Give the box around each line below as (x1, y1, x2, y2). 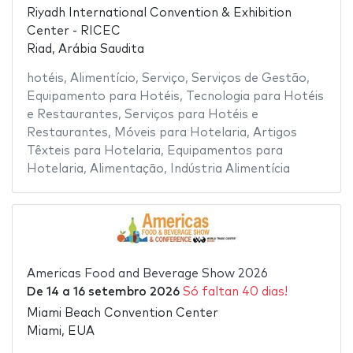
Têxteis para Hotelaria (26, 145, 161, 158)
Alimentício (69, 72, 136, 85)
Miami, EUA (26, 325, 95, 337)
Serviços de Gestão (191, 72, 307, 85)
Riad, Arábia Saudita (26, 43, 144, 56)
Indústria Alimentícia (169, 163, 290, 176)
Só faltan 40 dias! (182, 286, 288, 299)
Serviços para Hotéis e (124, 109, 258, 121)
